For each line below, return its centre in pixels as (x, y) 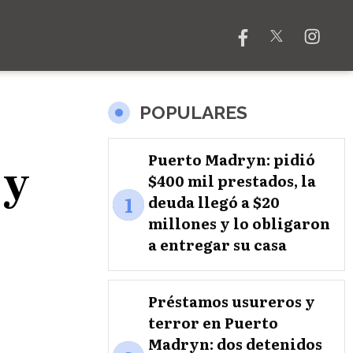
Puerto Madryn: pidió (232, 160)
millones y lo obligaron (239, 224)
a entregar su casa (217, 245)
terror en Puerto (213, 323)
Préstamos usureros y (232, 302)
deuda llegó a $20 (214, 203)
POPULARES (193, 112)
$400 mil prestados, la (232, 181)
